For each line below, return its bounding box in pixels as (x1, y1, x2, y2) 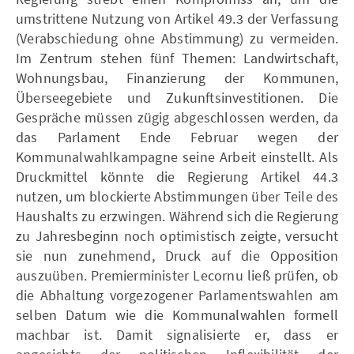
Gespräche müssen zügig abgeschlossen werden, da (16, 107, 338, 126)
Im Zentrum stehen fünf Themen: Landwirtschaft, (16, 48, 338, 67)
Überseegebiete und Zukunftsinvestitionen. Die (16, 88, 338, 107)
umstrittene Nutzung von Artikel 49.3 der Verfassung (16, 9, 338, 28)
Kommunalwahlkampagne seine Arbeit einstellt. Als (16, 147, 338, 166)
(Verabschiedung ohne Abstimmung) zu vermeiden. (16, 28, 338, 47)
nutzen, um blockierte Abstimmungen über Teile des (16, 186, 338, 205)
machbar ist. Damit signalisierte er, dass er (16, 325, 338, 344)
